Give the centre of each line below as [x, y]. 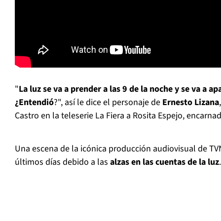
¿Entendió [34, 103]
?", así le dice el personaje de [108, 103]
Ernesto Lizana [191, 103]
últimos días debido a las [62, 162]
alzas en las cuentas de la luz [165, 162]
